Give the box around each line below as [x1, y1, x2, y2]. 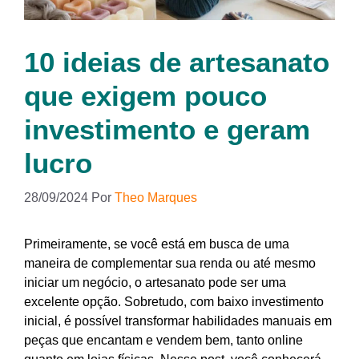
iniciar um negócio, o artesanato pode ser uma [24, 276, 286, 290]
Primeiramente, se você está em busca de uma [24, 237, 289, 252]
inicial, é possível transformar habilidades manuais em [24, 314, 332, 329]
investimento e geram [24, 114, 310, 146]
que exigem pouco [24, 80, 267, 112]
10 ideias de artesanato [24, 46, 329, 79]
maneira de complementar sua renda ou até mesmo [24, 256, 316, 271]
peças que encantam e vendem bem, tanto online [24, 333, 303, 348]
